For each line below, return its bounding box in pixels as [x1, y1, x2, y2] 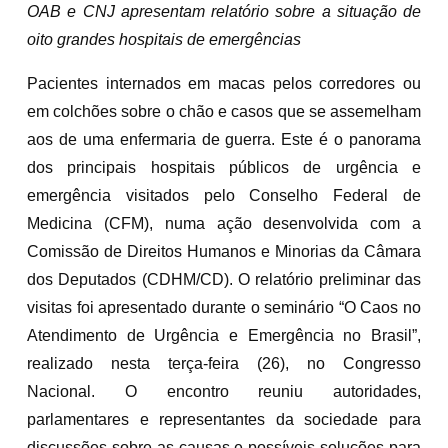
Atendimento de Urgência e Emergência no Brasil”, [27, 326, 421, 344]
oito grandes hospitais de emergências [27, 30, 301, 48]
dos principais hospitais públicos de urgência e [27, 158, 421, 176]
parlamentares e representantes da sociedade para [27, 410, 421, 428]
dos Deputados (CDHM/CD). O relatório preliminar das [27, 270, 421, 288]
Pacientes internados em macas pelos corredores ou [27, 74, 421, 92]
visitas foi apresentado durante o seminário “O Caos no [27, 298, 421, 316]
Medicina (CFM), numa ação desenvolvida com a [27, 214, 421, 232]
